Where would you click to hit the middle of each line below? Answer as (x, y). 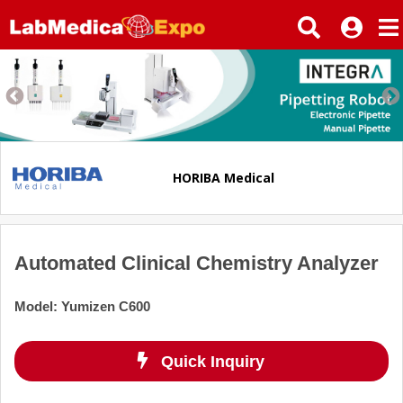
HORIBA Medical (224, 178)
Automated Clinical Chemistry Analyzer (197, 263)
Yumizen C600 (106, 306)
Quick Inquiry (213, 361)
